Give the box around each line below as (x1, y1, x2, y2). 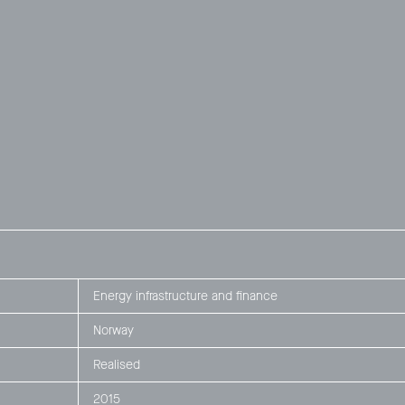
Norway (92, 321, 134, 339)
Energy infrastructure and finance (92, 287, 278, 305)
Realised (92, 355, 140, 373)
